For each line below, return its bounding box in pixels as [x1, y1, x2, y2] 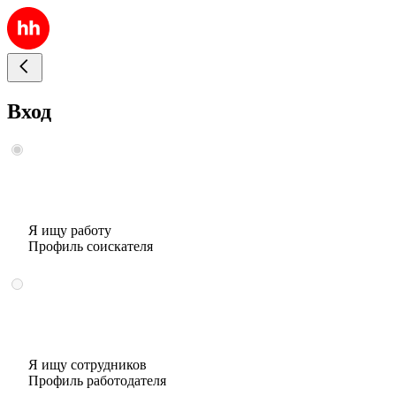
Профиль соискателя [28, 238, 153, 254]
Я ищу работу [28, 222, 111, 238]
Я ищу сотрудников [28, 356, 147, 372]
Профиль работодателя [28, 372, 166, 388]
